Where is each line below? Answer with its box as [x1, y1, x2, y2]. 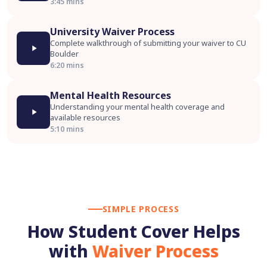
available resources [50, 112, 120, 123]
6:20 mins [50, 60, 84, 70]
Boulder [50, 48, 79, 59]
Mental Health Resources [50, 89, 171, 102]
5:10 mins [50, 124, 84, 134]
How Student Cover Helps [27, 220, 240, 243]
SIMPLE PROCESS [102, 203, 179, 215]
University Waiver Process [50, 25, 175, 38]
